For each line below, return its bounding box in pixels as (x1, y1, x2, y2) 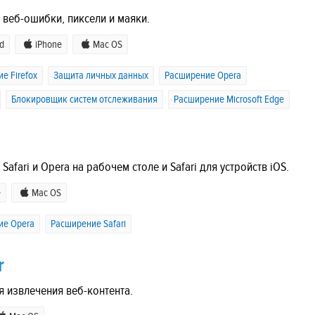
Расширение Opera (165, 70, 241, 82)
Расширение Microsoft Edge (174, 94, 284, 106)
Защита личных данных (53, 70, 148, 82)
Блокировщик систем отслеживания (11, 94, 157, 106)
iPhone (35, 39, 62, 51)
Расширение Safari (51, 217, 126, 230)
